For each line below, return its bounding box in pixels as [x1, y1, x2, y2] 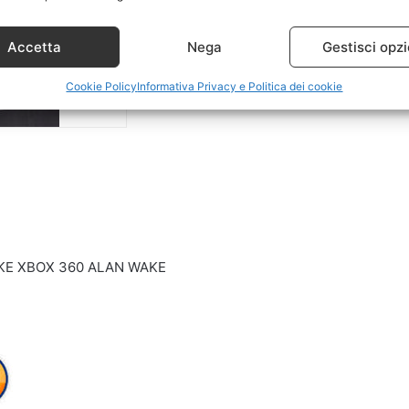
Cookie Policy [66, 79, 138, 93]
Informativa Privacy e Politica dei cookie [137, 79, 343, 93]
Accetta [6, 37, 61, 56]
